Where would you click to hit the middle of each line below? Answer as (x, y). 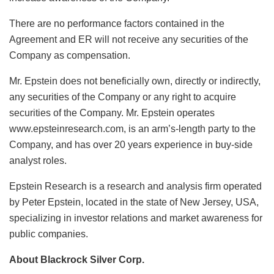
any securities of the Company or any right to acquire (123, 97)
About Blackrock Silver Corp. (77, 259)
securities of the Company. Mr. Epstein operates (112, 113)
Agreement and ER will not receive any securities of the (129, 39)
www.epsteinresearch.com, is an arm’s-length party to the (132, 128)
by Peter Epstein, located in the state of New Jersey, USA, (134, 202)
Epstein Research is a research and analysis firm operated (135, 186)
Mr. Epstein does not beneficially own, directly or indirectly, (135, 81)
